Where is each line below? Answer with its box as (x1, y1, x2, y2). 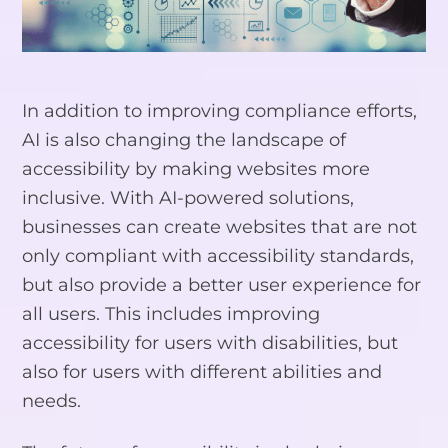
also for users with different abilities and (22, 360, 383, 382)
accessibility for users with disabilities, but (22, 331, 399, 353)
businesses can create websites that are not (22, 215, 418, 237)
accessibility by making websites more (22, 157, 371, 179)
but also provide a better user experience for (22, 273, 422, 295)
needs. (22, 389, 82, 411)
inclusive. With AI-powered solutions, (22, 186, 355, 208)
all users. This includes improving (22, 302, 321, 324)
